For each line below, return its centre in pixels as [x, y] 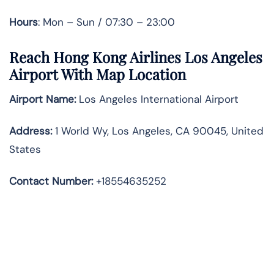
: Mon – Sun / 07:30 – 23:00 [106, 22]
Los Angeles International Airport [157, 99]
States [25, 150]
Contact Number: [51, 181]
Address [30, 131]
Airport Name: [43, 99]
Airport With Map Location [98, 74]
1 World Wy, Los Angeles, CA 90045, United [158, 131]
